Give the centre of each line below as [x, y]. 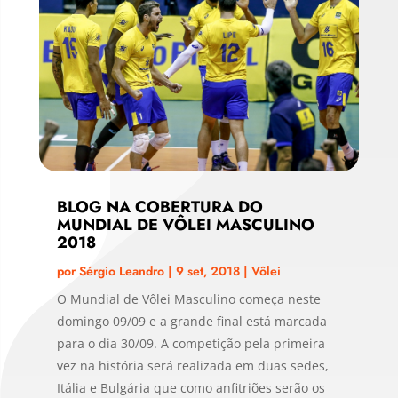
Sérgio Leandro [121, 271]
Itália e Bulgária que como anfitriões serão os [191, 387]
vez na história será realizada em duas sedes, [192, 365]
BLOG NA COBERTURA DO [159, 207]
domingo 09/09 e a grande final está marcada [191, 321]
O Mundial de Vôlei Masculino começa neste [188, 298]
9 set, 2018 [207, 271]
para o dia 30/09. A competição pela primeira [191, 343]
